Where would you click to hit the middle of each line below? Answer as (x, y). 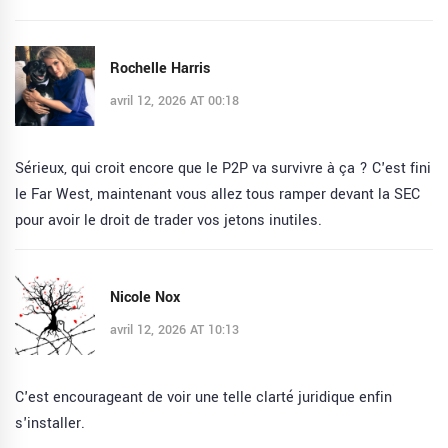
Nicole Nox (145, 297)
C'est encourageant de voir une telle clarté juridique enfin (203, 398)
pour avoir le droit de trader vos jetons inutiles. (168, 221)
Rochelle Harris (160, 68)
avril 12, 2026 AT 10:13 (174, 329)
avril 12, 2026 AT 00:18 (174, 100)
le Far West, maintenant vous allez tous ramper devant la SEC (217, 195)
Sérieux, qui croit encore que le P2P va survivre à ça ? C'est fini (223, 169)
